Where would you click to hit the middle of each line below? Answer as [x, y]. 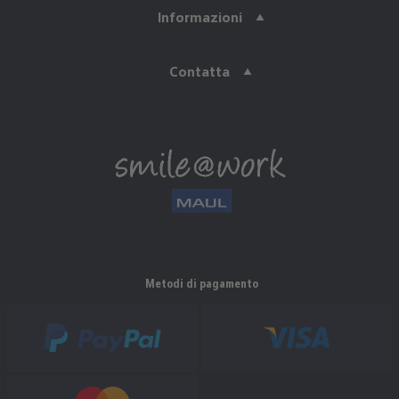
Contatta [199, 71]
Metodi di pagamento [201, 283]
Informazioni [199, 17]
